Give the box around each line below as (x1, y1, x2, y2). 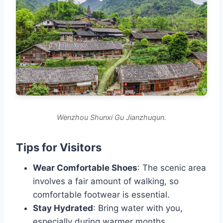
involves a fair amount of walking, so (33, 176, 179, 187)
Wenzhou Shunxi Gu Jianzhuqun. (57, 113, 166, 122)
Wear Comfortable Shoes (33, 163, 137, 173)
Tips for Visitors (16, 141, 102, 154)
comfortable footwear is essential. (33, 190, 170, 200)
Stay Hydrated (33, 203, 93, 214)
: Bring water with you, (93, 203, 183, 214)
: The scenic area (137, 163, 206, 173)
